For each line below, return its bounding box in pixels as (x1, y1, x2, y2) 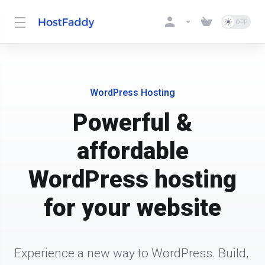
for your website (44, 194, 221, 222)
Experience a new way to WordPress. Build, (14, 246, 248, 260)
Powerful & (73, 109, 192, 137)
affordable (76, 137, 189, 165)
